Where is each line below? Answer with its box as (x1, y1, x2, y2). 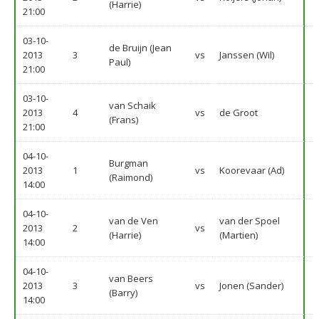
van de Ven (109, 214, 158, 227)
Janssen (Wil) (219, 48, 274, 61)
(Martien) (219, 229, 258, 241)
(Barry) (109, 286, 137, 299)
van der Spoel (219, 214, 280, 227)
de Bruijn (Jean (109, 41, 172, 54)
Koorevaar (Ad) (219, 164, 284, 177)
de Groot (219, 106, 258, 119)
